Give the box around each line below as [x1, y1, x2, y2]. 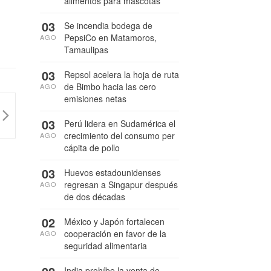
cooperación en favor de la [64, 227, 166, 240]
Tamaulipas [64, 44, 108, 56]
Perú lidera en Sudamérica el [64, 117, 175, 129]
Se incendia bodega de [64, 19, 152, 31]
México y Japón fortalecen [64, 215, 165, 227]
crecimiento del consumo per [64, 129, 175, 142]
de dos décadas [64, 191, 125, 203]
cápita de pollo [64, 142, 120, 154]
